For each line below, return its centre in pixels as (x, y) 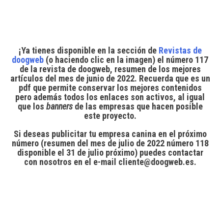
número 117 (187, 59)
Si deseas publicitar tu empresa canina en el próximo (110, 134)
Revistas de (180, 50)
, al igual (189, 97)
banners (60, 106)
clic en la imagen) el (127, 59)
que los (32, 106)
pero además (40, 97)
